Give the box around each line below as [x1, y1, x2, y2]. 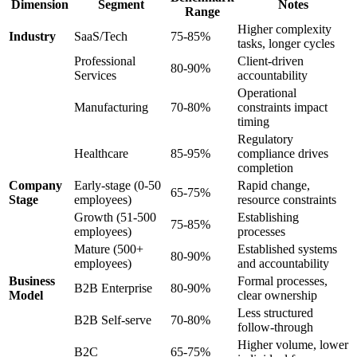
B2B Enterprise [74, 280, 152, 295]
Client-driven [237, 53, 304, 68]
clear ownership [237, 288, 317, 302]
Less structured [237, 305, 313, 320]
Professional [74, 53, 135, 68]
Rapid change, [237, 178, 310, 192]
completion [237, 160, 293, 175]
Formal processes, [237, 273, 328, 288]
